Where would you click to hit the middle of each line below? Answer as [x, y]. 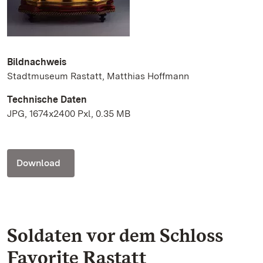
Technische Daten [47, 100]
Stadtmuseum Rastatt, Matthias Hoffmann [98, 76]
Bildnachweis [37, 62]
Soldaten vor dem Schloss [115, 235]
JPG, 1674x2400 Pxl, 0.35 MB [69, 114]
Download [38, 163]
